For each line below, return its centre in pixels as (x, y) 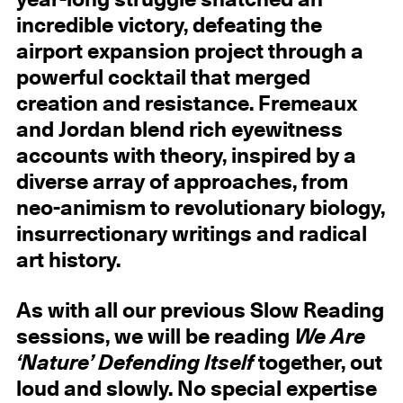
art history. (68, 261)
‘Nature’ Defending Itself (137, 363)
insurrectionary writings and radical (191, 235)
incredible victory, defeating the (169, 27)
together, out (320, 363)
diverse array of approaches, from (182, 183)
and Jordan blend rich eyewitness (179, 131)
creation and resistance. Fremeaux (186, 105)
